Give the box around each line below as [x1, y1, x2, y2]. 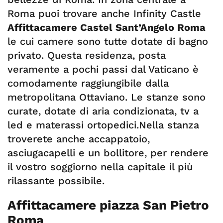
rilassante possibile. [7, 175, 105, 187]
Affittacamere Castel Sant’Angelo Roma [7, 21, 206, 33]
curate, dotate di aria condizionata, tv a [7, 105, 199, 117]
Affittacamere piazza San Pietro [7, 198, 209, 213]
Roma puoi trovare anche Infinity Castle [7, 7, 201, 19]
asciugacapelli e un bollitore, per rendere [7, 147, 209, 159]
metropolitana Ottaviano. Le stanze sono [7, 91, 206, 103]
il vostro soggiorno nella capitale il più [7, 161, 193, 173]
